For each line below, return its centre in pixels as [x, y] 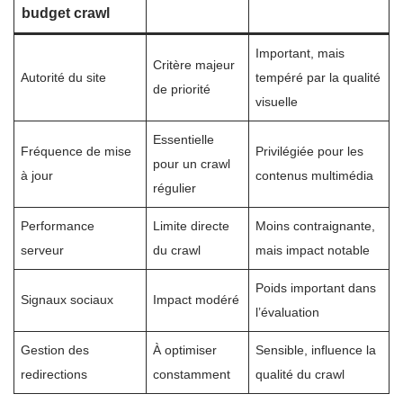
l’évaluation [288, 313]
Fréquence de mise [76, 152]
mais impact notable [313, 251]
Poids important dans [316, 288]
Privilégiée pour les [310, 152]
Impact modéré [197, 300]
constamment [192, 375]
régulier [175, 188]
